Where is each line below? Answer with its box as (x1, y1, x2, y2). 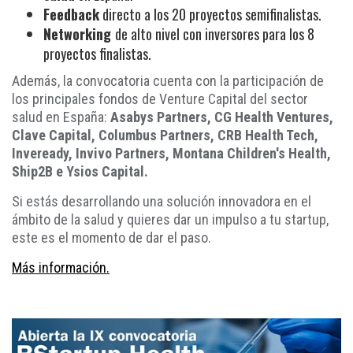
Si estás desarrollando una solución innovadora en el (12, 192, 311, 210)
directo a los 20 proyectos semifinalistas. (99, 3, 321, 24)
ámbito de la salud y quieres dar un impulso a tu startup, (12, 210, 329, 228)
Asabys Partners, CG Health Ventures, (107, 108, 333, 125)
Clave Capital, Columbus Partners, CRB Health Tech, (12, 126, 318, 143)
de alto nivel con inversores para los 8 (115, 23, 314, 44)
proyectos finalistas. (43, 43, 151, 64)
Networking (43, 23, 115, 44)
